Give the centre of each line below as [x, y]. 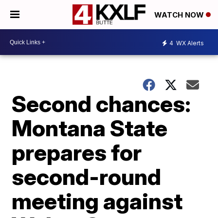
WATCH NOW [180, 15]
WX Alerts [189, 43]
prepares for [77, 152]
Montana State [90, 128]
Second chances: [101, 104]
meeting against [97, 201]
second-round [87, 177]
